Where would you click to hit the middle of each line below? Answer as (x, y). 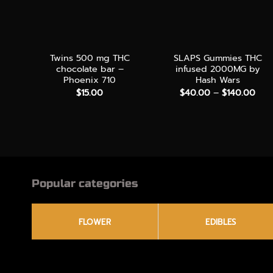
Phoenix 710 (90, 80)
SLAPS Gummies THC (218, 58)
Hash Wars (218, 80)
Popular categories (85, 183)
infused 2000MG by (218, 69)
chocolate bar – (90, 69)
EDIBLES (221, 222)
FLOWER (94, 222)
